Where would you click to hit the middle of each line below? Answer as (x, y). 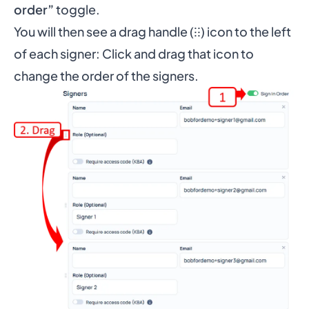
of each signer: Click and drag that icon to (134, 53)
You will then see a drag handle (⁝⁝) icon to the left (152, 31)
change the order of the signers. (106, 75)
